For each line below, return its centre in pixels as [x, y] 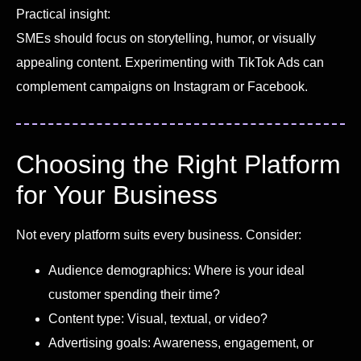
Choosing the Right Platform [178, 164]
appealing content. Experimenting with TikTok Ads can [170, 62]
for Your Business [117, 195]
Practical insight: [63, 14]
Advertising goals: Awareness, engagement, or [181, 343]
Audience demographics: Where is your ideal [176, 271]
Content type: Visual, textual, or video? [158, 319]
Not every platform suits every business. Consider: [159, 234]
